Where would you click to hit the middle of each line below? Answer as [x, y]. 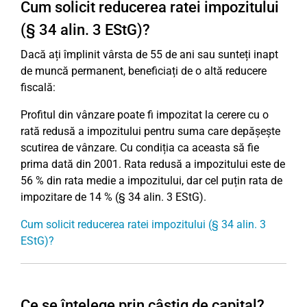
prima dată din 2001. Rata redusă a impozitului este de [153, 164]
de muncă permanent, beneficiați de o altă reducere [144, 71]
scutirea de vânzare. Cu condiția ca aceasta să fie [140, 148]
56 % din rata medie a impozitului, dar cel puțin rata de [151, 181]
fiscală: [38, 87]
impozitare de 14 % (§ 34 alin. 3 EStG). [113, 197]
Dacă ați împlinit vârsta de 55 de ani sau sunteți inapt [149, 54]
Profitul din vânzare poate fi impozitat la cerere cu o [145, 115]
